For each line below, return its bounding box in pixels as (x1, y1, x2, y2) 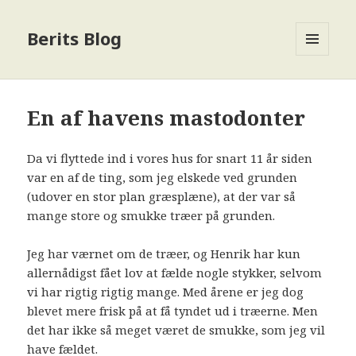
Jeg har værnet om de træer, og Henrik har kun (27, 246, 301, 262)
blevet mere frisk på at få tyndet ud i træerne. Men (27, 303, 319, 319)
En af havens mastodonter (27, 103, 306, 133)
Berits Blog (27, 26, 122, 51)
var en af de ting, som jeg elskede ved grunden (27, 169, 298, 186)
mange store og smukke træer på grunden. (27, 207, 276, 224)
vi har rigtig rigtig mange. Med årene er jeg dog (27, 284, 304, 300)
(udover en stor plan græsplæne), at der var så (27, 188, 296, 205)
